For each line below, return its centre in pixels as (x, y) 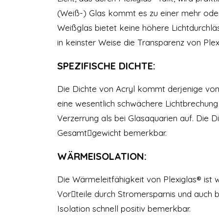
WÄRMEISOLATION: (102, 156)
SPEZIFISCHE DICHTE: (106, 66)
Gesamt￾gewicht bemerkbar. (112, 133)
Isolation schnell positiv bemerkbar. (124, 208)
